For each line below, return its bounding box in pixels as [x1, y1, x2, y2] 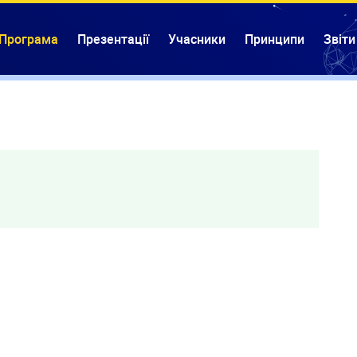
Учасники [168, 29, 226, 48]
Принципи [245, 29, 304, 48]
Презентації [77, 29, 149, 48]
